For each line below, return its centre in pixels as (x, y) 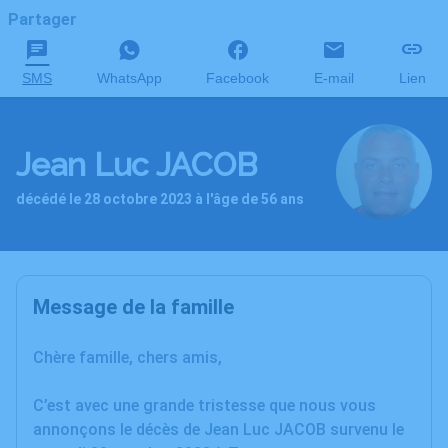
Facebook (238, 78)
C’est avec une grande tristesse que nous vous (204, 405)
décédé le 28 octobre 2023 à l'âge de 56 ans (160, 199)
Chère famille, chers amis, (127, 357)
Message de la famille (133, 307)
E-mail (334, 78)
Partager (42, 19)
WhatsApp (129, 78)
